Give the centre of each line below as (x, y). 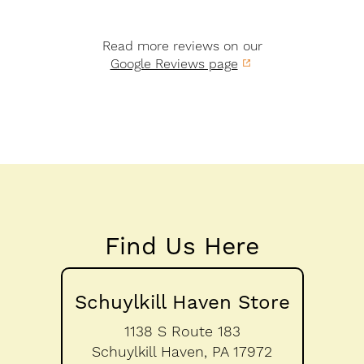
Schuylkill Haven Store (182, 303)
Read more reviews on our (182, 46)
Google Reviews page (174, 64)
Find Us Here (182, 246)
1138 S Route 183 (182, 331)
